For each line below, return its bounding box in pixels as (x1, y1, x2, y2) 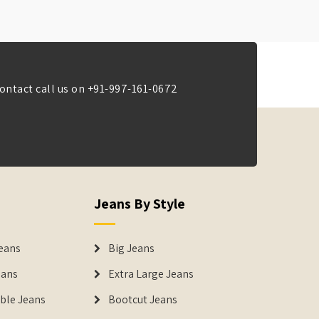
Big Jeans (108, 241, 155, 256)
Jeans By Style (94, 194, 186, 213)
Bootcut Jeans (108, 292, 178, 307)
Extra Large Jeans (108, 266, 194, 281)
